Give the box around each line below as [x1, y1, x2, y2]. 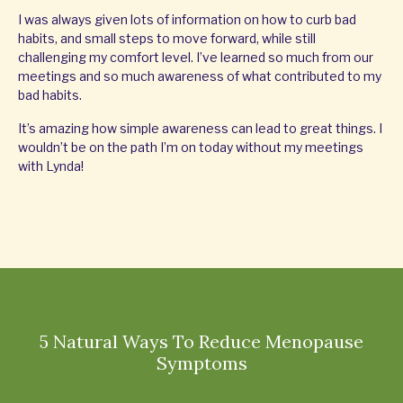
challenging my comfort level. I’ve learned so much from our [18, 49, 373, 66]
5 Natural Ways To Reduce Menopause [40, 330, 363, 354]
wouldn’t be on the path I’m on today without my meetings [18, 139, 363, 156]
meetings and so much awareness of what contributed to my [18, 68, 381, 85]
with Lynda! [18, 158, 84, 175]
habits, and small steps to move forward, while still [18, 31, 316, 47]
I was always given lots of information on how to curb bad [18, 12, 356, 28]
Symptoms [156, 352, 247, 375]
